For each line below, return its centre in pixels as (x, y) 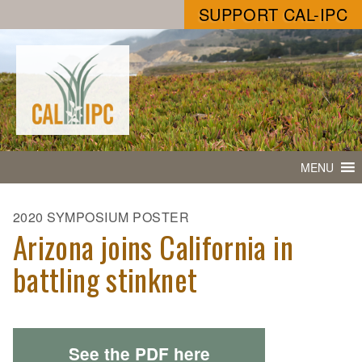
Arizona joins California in (153, 247)
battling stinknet (105, 280)
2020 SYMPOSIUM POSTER (101, 217)
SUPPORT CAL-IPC (273, 14)
